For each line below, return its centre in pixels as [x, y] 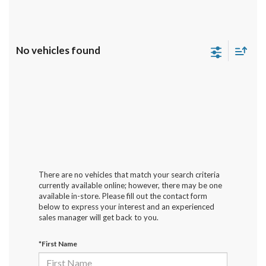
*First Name [58, 244]
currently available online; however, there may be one [130, 186]
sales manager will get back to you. [99, 218]
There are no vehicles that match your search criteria [129, 175]
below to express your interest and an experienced [126, 207]
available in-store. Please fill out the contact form [123, 196]
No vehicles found [58, 50]
